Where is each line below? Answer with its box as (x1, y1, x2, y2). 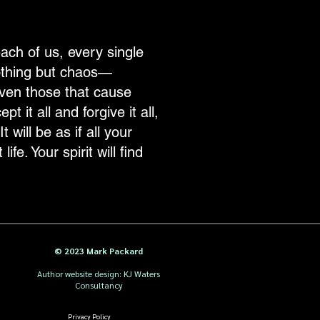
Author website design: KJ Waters (37, 268, 160, 279)
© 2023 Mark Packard (54, 245, 143, 256)
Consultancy (74, 279, 123, 291)
